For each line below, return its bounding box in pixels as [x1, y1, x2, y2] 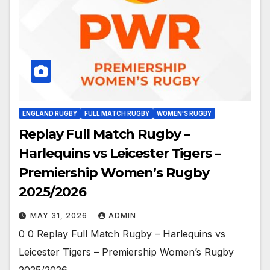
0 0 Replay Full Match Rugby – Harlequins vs [19, 228, 225, 240]
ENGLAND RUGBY [22, 110, 77, 118]
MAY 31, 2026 [30, 211, 90, 221]
